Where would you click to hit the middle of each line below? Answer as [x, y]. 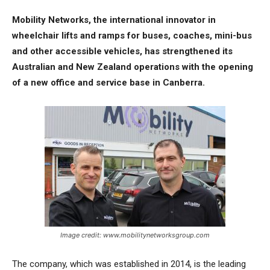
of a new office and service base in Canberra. [108, 83]
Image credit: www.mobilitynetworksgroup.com [135, 235]
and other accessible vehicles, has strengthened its [122, 51]
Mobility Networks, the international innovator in [114, 20]
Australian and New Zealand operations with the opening [133, 67]
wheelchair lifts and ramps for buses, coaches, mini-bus [132, 36]
